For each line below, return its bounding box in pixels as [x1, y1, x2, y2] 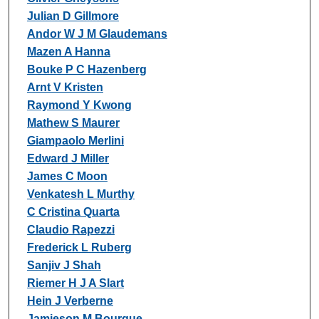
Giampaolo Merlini [26, 134, 124, 147]
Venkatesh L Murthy [26, 187, 135, 200]
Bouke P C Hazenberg [26, 63, 147, 75]
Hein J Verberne [26, 294, 113, 307]
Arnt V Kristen [26, 80, 103, 93]
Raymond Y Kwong [26, 98, 132, 111]
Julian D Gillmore [26, 9, 119, 22]
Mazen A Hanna [26, 45, 110, 58]
